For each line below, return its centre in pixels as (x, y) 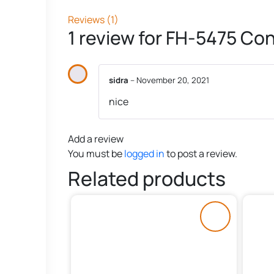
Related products (147, 179)
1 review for (117, 37)
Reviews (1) (93, 19)
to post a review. (201, 154)
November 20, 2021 (173, 80)
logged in (144, 154)
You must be (96, 154)
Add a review (96, 139)
